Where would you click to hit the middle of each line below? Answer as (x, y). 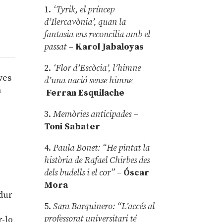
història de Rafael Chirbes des (97, 160)
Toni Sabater (72, 126)
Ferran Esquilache (84, 93)
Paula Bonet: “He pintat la (102, 148)
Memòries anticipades (93, 114)
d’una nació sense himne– (91, 80)
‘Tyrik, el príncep (84, 9)
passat (56, 47)
